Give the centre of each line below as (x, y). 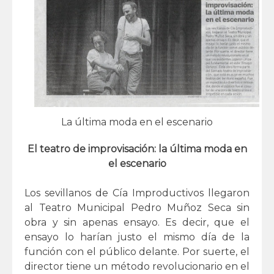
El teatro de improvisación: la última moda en (137, 149)
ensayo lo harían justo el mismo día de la (137, 237)
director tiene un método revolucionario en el (137, 266)
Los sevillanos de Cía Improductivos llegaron (137, 193)
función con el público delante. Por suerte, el (137, 251)
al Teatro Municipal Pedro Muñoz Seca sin (137, 207)
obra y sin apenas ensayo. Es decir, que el (137, 222)
